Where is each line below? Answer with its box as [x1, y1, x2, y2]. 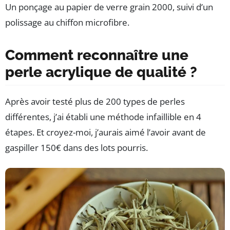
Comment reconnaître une [5, 46, 188, 64]
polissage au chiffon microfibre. [5, 16, 129, 28]
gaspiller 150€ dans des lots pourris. [5, 141, 148, 154]
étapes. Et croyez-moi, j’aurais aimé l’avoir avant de [5, 126, 206, 138]
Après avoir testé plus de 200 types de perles [5, 95, 185, 107]
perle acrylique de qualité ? [5, 63, 197, 81]
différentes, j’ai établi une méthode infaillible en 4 [5, 110, 201, 123]
